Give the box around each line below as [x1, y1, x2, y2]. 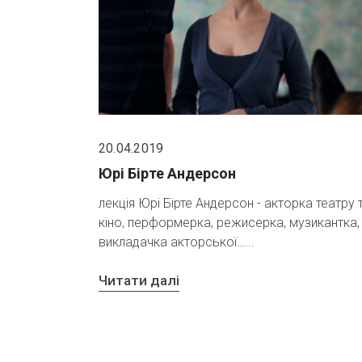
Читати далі [99, 271, 179, 288]
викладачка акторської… [99, 234, 245, 250]
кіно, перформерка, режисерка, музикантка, [99, 215, 360, 231]
